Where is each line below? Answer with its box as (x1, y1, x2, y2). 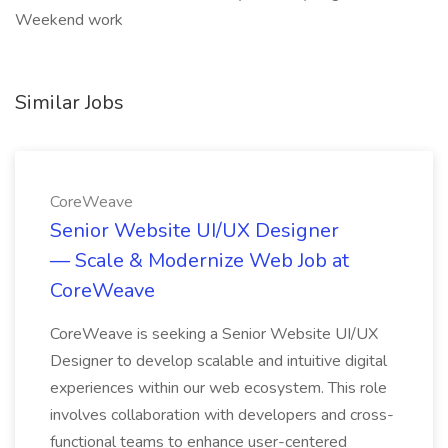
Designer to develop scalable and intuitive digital (50, 350, 387, 372)
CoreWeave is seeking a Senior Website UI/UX (50, 323, 378, 345)
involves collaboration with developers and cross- (50, 404, 394, 426)
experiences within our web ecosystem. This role (50, 377, 387, 399)
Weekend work (15, 9, 123, 31)
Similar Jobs (15, 89, 124, 116)
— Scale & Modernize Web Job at (50, 247, 349, 274)
